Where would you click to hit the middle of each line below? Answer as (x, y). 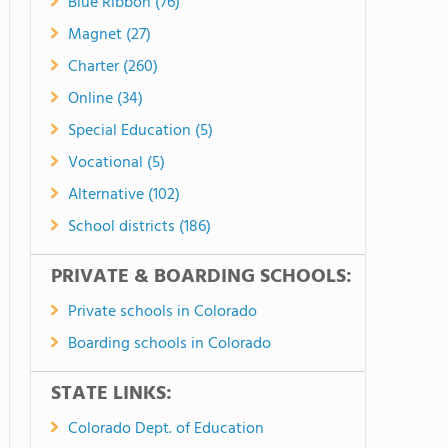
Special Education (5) (140, 131)
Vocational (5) (116, 163)
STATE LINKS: (111, 394)
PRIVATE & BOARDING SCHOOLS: (201, 277)
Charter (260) (113, 67)
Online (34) (105, 99)
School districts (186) (139, 227)
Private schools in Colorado (162, 312)
